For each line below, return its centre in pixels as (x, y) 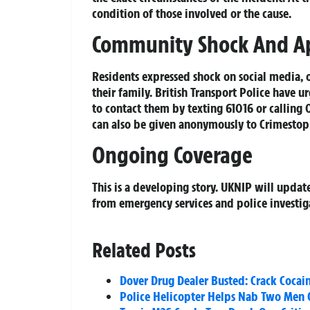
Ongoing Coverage (172, 155)
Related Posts (144, 250)
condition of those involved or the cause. (192, 13)
